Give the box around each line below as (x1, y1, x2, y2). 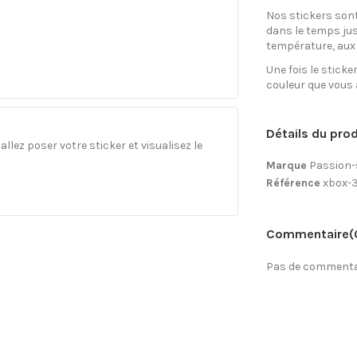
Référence (265, 175, 320, 190)
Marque (265, 159, 307, 173)
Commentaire (265, 226, 349, 241)
